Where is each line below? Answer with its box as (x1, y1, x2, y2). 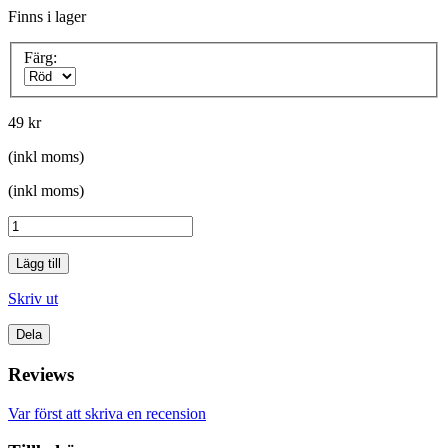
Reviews (8, 363, 74, 385)
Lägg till (16, 256, 61, 272)
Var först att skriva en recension (8, 404, 206, 422)
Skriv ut (8, 290, 58, 308)
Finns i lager (8, 7, 86, 25)
